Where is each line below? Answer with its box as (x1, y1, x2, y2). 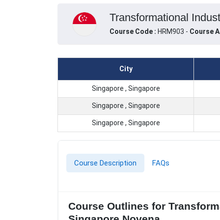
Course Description (74, 159, 137, 168)
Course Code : (109, 27, 158, 36)
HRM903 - (157, 27, 190, 36)
